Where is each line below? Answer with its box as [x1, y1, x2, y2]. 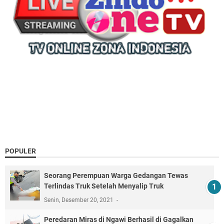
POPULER [5, 146, 36, 155]
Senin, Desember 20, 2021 [44, 196, 115, 203]
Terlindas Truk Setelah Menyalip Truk [44, 181, 163, 190]
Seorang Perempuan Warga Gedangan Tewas [44, 171, 188, 179]
